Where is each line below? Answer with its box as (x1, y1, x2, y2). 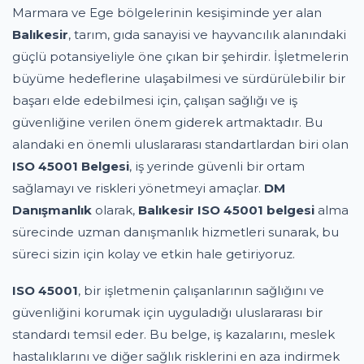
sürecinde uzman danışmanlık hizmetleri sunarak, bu (12, 224, 339, 240)
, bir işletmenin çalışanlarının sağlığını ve (78, 283, 324, 298)
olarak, (92, 202, 138, 218)
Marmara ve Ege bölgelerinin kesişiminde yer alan (12, 5, 322, 20)
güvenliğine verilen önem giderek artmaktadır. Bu (12, 115, 323, 130)
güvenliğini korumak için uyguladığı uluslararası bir (12, 305, 323, 320)
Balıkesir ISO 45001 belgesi (138, 202, 314, 218)
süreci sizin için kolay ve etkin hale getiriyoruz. (12, 246, 295, 262)
